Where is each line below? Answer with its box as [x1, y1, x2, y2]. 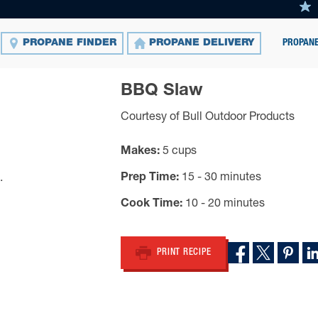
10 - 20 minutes [185, 199, 265, 210]
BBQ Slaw [120, 83, 203, 100]
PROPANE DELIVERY [149, 38, 254, 48]
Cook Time [120, 199, 180, 210]
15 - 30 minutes [181, 172, 261, 184]
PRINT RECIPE [157, 248, 212, 258]
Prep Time [120, 172, 176, 184]
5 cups [162, 146, 197, 158]
